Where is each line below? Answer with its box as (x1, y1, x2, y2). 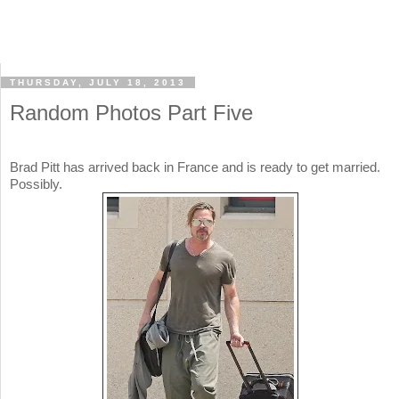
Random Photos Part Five (10, 101, 253, 126)
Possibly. (10, 176, 62, 192)
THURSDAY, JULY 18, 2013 (10, 77, 186, 88)
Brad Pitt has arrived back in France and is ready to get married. (10, 159, 380, 175)
